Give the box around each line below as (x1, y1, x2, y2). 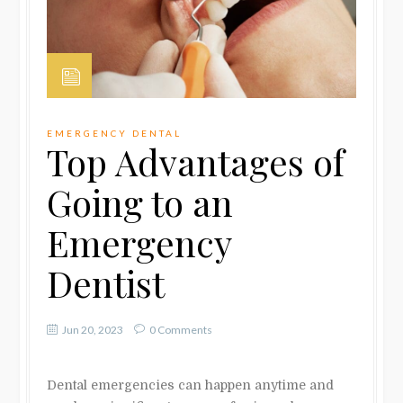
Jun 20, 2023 (62, 322, 124, 336)
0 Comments (149, 322, 213, 336)
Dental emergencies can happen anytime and (47, 377, 335, 392)
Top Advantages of (47, 137, 345, 185)
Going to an (47, 177, 234, 226)
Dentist (47, 258, 166, 307)
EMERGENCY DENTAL (47, 127, 183, 139)
